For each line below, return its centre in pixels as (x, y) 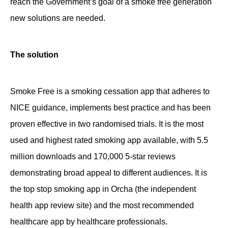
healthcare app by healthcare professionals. (89, 222)
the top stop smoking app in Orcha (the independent (103, 189)
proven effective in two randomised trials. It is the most (107, 124)
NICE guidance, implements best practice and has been (110, 108)
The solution (34, 55)
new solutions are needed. (58, 18)
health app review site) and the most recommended (102, 205)
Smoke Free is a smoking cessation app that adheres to (110, 91)
